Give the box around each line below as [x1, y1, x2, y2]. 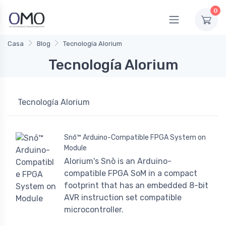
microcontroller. [64, 205, 124, 215]
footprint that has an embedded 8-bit [64, 181, 208, 191]
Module [64, 144, 87, 153]
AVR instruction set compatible [64, 193, 182, 203]
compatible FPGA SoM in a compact [64, 168, 197, 179]
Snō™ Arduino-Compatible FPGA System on [64, 133, 206, 142]
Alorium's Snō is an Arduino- [64, 156, 172, 166]
